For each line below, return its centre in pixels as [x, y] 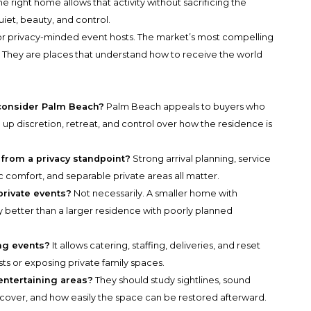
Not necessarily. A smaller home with [155, 194]
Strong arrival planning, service [201, 159]
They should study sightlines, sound [172, 280]
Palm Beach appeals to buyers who [185, 107]
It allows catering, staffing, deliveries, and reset [155, 246]
